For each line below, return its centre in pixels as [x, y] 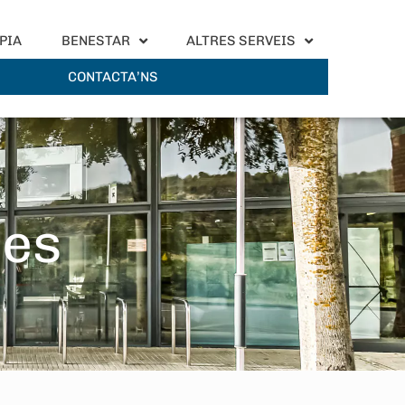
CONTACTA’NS [113, 77]
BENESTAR [95, 41]
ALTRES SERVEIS [241, 41]
